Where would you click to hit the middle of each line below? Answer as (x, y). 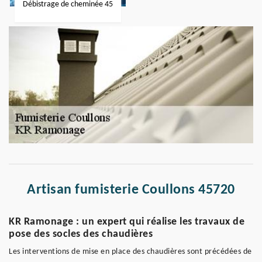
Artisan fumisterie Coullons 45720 (131, 190)
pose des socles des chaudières (81, 234)
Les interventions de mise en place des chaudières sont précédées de (130, 252)
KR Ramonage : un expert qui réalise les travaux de (127, 222)
